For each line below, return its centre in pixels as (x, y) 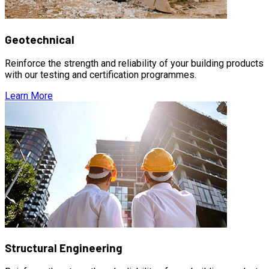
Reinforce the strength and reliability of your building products (134, 63)
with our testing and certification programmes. (101, 74)
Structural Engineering (64, 248)
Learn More (29, 95)
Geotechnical (40, 39)
